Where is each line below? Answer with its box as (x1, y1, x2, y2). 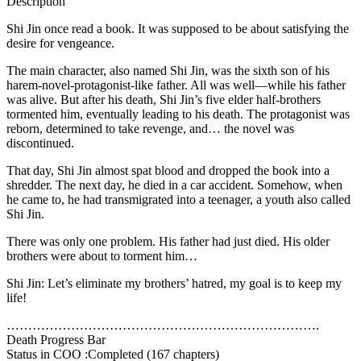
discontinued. (6, 136, 74, 151)
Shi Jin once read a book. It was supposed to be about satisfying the (6, 22, 349, 36)
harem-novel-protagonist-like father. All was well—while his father (6, 78, 346, 93)
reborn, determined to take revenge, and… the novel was (6, 122, 294, 136)
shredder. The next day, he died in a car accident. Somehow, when (6, 178, 342, 193)
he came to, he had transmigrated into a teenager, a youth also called (6, 193, 351, 207)
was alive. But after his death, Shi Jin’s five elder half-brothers (6, 93, 321, 107)
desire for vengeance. (6, 36, 114, 51)
